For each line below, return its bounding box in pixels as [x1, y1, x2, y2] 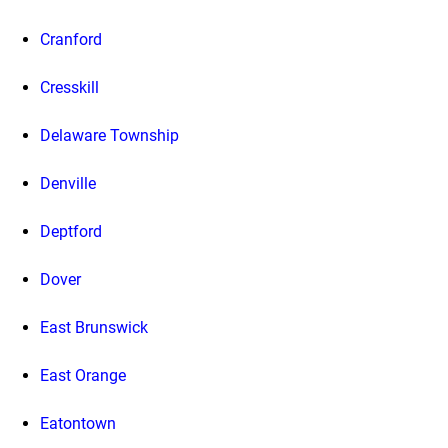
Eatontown [40, 413, 116, 433]
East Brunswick [40, 317, 148, 337]
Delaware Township [40, 125, 179, 145]
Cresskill [40, 77, 99, 97]
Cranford [40, 29, 102, 49]
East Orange [40, 365, 126, 385]
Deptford [40, 221, 102, 241]
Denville [40, 173, 96, 193]
